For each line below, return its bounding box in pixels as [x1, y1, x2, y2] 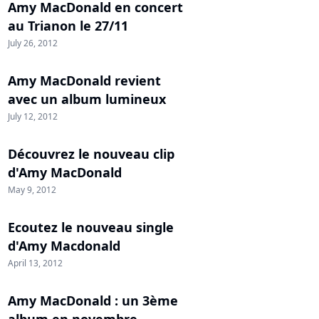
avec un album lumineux [8, 90, 166, 108]
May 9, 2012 [8, 184, 56, 196]
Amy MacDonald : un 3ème [8, 292, 178, 309]
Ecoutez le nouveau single [8, 219, 174, 236]
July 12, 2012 [8, 110, 58, 122]
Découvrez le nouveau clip [8, 145, 174, 162]
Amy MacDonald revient [8, 72, 161, 89]
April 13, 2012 [8, 257, 63, 269]
